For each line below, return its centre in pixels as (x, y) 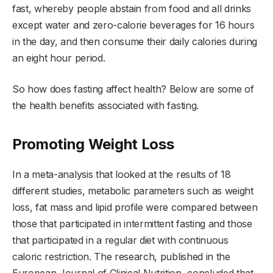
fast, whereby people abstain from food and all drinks (132, 8)
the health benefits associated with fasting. (105, 105)
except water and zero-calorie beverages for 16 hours (133, 25)
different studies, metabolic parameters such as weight (133, 191)
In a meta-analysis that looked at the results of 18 (122, 175)
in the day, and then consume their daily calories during (135, 41)
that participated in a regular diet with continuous (120, 240)
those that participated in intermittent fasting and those (132, 224)
